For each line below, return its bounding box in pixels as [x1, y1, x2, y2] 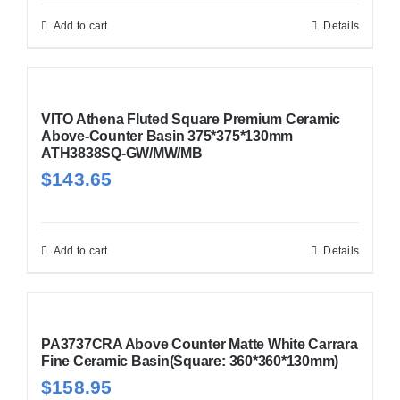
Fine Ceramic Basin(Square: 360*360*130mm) [40, 353, 339, 369]
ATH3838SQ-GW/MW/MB [40, 145, 203, 161]
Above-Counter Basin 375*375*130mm [40, 128, 294, 144]
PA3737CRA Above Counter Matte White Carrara [40, 336, 358, 352]
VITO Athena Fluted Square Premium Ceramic [40, 111, 341, 127]
